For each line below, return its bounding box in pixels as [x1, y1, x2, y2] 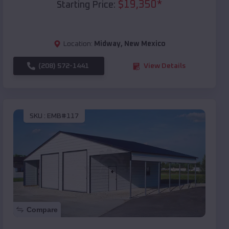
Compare [27, 205, 58, 214]
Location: [63, 40, 93, 48]
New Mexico [124, 40, 166, 48]
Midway [94, 40, 121, 48]
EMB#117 [47, 112, 79, 120]
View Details [144, 62, 186, 70]
